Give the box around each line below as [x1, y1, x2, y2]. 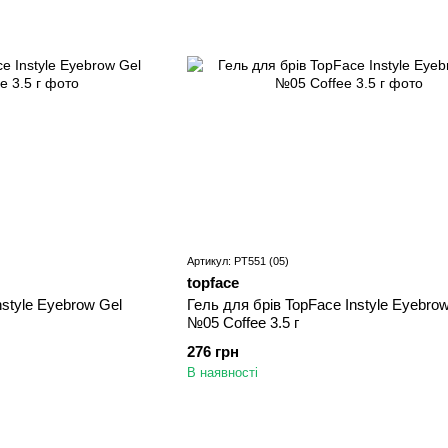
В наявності [186, 365, 258, 381]
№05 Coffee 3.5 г [186, 314, 299, 332]
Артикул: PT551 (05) [186, 255, 289, 268]
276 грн [186, 343, 239, 361]
